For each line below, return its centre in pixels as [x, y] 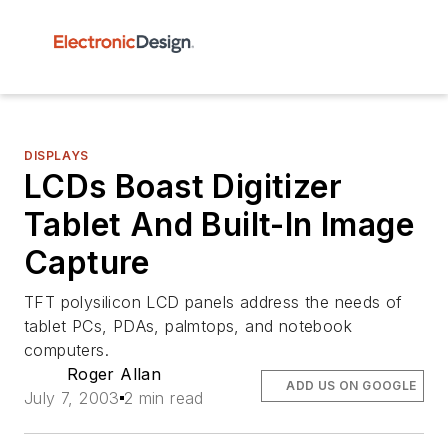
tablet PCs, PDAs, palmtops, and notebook [188, 326]
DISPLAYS [56, 155]
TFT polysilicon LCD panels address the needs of [213, 302]
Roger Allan [114, 374]
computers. [67, 350]
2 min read [163, 398]
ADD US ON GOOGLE [351, 385]
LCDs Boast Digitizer [183, 186]
